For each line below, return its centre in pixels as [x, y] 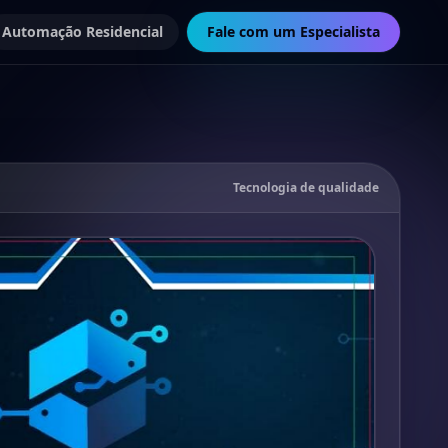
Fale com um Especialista [293, 31]
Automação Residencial [82, 31]
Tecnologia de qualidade [306, 188]
